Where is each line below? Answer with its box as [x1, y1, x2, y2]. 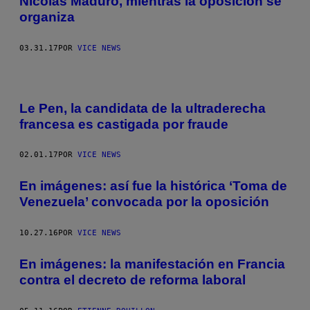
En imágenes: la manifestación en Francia [19, 256, 285, 271]
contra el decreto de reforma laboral [19, 272, 246, 287]
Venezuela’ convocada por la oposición [19, 194, 269, 210]
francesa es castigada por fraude [19, 116, 228, 131]
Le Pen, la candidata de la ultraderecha [19, 100, 266, 116]
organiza [19, 10, 75, 25]
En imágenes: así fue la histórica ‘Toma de [19, 179, 287, 194]
